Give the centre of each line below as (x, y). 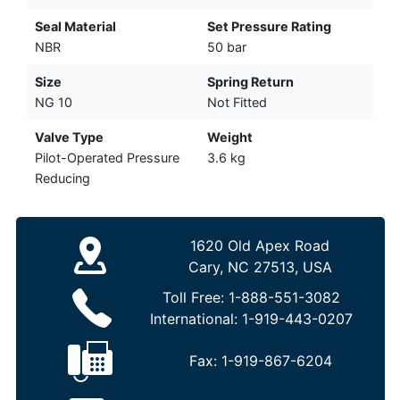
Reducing (62, 178)
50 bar (227, 46)
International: (196, 319)
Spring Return (250, 81)
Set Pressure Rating (269, 26)
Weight (230, 137)
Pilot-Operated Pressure (107, 157)
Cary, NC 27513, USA (260, 267)
